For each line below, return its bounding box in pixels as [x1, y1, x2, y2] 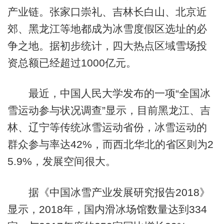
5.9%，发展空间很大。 [7, 155, 116, 167]
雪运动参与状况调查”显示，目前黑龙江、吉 [7, 104, 210, 116]
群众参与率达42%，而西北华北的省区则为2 [7, 138, 213, 150]
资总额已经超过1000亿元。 [7, 56, 136, 68]
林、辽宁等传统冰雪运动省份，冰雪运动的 [7, 121, 207, 133]
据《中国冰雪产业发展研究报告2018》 [7, 186, 210, 198]
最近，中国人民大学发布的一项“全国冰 [7, 87, 210, 99]
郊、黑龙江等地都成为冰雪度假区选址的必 [7, 22, 207, 34]
